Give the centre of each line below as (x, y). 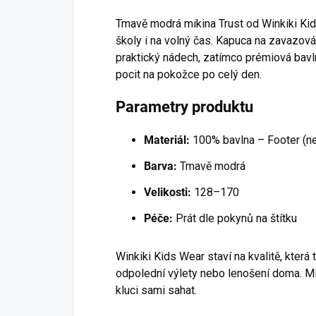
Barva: (160, 166)
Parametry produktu (184, 107)
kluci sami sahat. (156, 290)
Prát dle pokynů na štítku (235, 218)
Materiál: (167, 140)
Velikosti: (168, 192)
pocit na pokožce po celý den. (189, 74)
